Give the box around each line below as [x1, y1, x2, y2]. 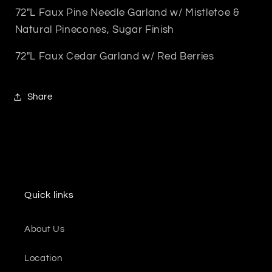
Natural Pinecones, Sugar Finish [15, 24, 174, 35]
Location [24, 253, 63, 263]
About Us [24, 223, 65, 234]
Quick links [24, 189, 74, 200]
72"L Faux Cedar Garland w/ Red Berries [15, 51, 214, 62]
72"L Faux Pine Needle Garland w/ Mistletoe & [15, 7, 240, 18]
